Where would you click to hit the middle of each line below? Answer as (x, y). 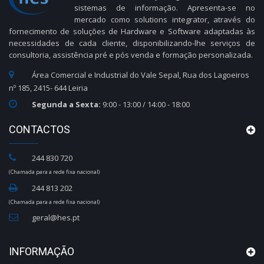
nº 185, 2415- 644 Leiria (48, 88)
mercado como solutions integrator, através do (165, 19)
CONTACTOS (39, 130)
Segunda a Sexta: (67, 105)
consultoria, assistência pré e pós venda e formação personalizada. (131, 55)
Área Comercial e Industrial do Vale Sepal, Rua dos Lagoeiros (141, 75)
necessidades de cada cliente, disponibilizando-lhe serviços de (132, 43)
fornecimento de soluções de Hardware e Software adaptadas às (132, 31)
